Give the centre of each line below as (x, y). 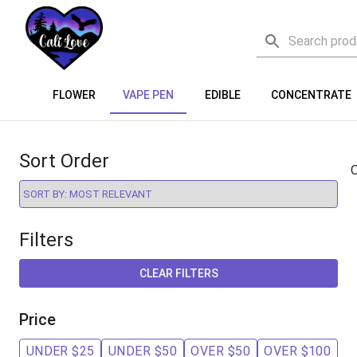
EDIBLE (222, 94)
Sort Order (64, 161)
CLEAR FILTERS (178, 274)
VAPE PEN (148, 94)
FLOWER (74, 94)
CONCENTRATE (311, 94)
